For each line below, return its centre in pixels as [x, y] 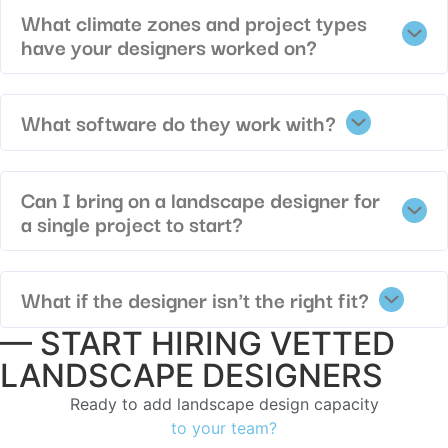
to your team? [224, 427]
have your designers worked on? [169, 45]
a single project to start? [132, 222]
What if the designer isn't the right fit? [195, 299]
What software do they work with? [178, 122]
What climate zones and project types [194, 21]
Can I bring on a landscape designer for [200, 198]
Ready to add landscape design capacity [224, 403]
